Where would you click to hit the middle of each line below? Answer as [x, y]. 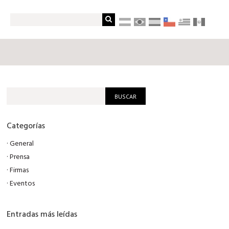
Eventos [22, 184]
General [22, 144]
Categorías [26, 126]
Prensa [20, 157]
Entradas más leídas [42, 215]
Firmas [19, 170]
